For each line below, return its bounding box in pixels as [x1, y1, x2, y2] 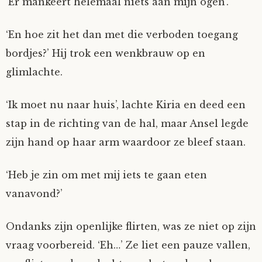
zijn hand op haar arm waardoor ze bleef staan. [6, 136, 246, 148]
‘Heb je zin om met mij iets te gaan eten [6, 169, 207, 181]
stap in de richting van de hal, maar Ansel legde [6, 118, 249, 129]
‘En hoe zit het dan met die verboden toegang [6, 29, 238, 40]
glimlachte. [6, 66, 63, 78]
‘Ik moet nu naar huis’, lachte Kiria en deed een [6, 99, 246, 111]
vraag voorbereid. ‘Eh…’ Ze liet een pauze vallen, [6, 239, 250, 251]
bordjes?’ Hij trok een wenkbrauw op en [6, 47, 205, 59]
